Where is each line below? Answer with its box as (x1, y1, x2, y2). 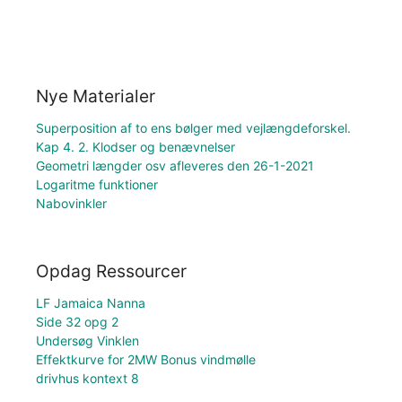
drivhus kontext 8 (36, 371, 139, 387)
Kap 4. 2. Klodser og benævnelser (36, 138, 235, 154)
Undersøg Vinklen (36, 333, 139, 349)
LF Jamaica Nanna (36, 295, 145, 311)
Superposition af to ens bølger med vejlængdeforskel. (36, 119, 351, 135)
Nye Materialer (36, 84, 155, 107)
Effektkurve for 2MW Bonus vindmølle (36, 352, 256, 368)
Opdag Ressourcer (36, 260, 187, 283)
